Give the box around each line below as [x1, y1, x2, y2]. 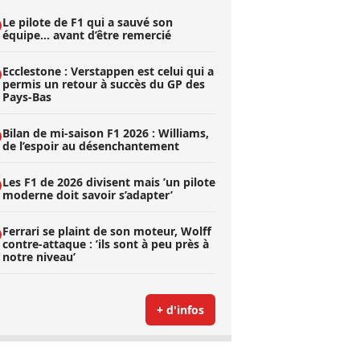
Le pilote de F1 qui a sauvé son [2, 14, 173, 30]
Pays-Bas [2, 89, 51, 104]
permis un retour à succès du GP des [2, 76, 205, 92]
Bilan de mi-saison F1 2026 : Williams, [2, 125, 209, 141]
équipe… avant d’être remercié [2, 27, 171, 43]
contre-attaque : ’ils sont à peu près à [2, 236, 209, 252]
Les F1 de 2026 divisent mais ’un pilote [2, 174, 215, 190]
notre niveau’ [2, 249, 76, 264]
